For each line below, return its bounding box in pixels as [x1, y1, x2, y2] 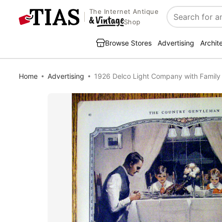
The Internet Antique [89, 7, 159, 16]
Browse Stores [105, 39, 152, 47]
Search [167, 17, 193, 27]
